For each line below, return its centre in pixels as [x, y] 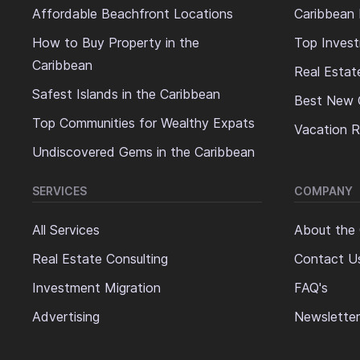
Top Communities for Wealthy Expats [143, 123]
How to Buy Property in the [116, 43]
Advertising [66, 317]
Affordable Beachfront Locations [133, 14]
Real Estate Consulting [100, 259]
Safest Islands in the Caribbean [126, 94]
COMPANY [323, 191]
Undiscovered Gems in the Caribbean [143, 152]
